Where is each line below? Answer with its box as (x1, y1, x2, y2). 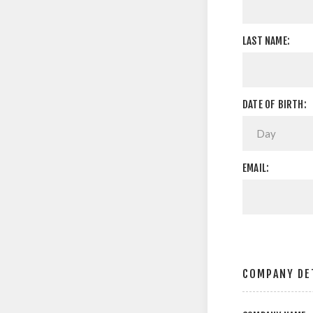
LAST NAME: (242, 34, 290, 48)
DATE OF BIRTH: (242, 98, 307, 111)
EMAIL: (242, 161, 270, 175)
